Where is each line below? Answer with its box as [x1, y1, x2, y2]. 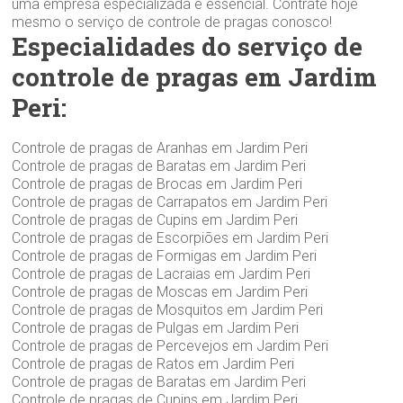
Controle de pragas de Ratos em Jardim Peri [12, 354, 295, 372]
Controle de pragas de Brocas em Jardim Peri [12, 175, 303, 193]
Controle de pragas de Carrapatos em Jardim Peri [12, 193, 328, 210]
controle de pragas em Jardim [12, 59, 378, 94]
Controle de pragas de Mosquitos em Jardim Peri [12, 300, 324, 318]
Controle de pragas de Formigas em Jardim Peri [12, 246, 318, 264]
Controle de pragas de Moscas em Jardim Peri [12, 282, 309, 300]
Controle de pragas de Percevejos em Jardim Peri [12, 336, 329, 354]
